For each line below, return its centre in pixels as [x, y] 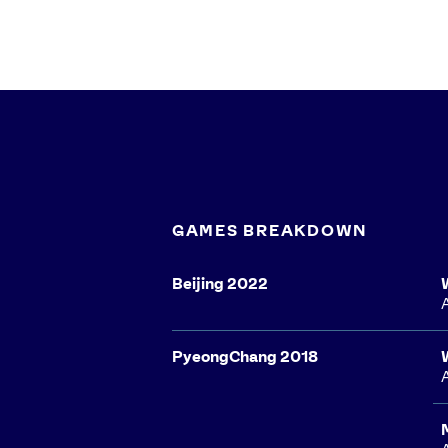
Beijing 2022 [219, 284]
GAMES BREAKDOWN [270, 230]
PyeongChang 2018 [244, 357]
